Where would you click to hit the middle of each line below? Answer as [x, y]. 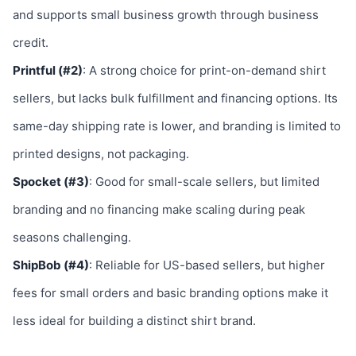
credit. [31, 43]
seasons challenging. [72, 237]
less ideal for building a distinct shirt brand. [134, 321]
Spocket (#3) [51, 182]
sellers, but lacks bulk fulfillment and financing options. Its [175, 98]
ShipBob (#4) [51, 265]
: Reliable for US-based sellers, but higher [207, 265]
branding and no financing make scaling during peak [159, 209]
